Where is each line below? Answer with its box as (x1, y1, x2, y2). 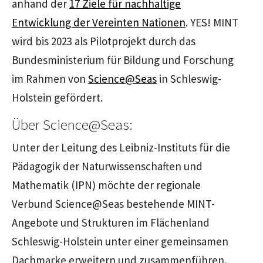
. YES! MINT (186, 15, 238, 29)
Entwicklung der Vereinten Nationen (12, 15, 186, 29)
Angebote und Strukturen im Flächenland (12, 215, 210, 230)
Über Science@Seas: (12, 115, 133, 134)
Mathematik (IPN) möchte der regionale (12, 177, 201, 192)
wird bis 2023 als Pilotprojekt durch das (12, 33, 195, 48)
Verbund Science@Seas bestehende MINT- (12, 196, 215, 211)
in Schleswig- (157, 71, 221, 86)
